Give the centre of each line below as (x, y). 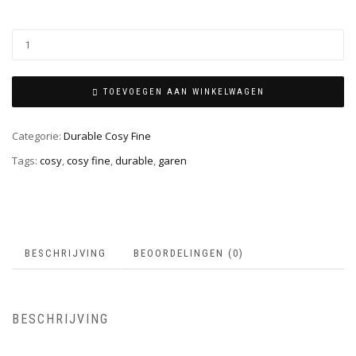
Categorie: (38, 135)
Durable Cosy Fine (107, 135)
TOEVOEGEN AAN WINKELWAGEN (184, 92)
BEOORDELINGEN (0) (189, 253)
